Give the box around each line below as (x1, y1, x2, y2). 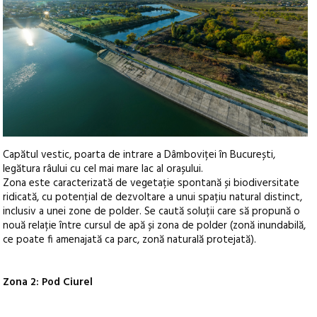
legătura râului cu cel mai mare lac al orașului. (3, 161, 204, 178)
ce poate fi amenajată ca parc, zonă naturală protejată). (3, 231, 257, 248)
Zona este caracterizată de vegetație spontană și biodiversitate (3, 175, 300, 192)
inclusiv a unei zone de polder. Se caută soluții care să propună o (3, 203, 301, 220)
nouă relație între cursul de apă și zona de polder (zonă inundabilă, (3, 217, 306, 234)
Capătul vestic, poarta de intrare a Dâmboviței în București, (3, 146, 276, 163)
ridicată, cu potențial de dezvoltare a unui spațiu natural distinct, (3, 189, 303, 206)
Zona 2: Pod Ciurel (3, 274, 93, 291)
